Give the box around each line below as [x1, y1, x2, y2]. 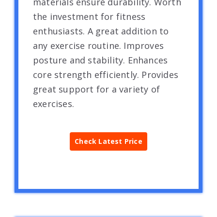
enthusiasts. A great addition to [33, 25, 169, 37]
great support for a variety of [33, 83, 160, 95]
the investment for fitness [33, 10, 146, 22]
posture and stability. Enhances [33, 54, 168, 66]
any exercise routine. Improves [33, 39, 164, 51]
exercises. [33, 97, 74, 109]
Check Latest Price [75, 136, 142, 146]
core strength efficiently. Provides [33, 68, 178, 80]
